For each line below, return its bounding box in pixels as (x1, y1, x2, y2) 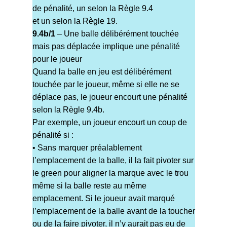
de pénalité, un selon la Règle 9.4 (32, 4, 153, 13)
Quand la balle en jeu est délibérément (32, 67, 171, 77)
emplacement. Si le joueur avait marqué (32, 194, 175, 203)
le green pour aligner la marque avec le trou (32, 169, 188, 178)
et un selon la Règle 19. (32, 17, 118, 26)
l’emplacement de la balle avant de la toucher (32, 207, 195, 216)
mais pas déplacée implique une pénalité (32, 42, 180, 51)
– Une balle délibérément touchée (55, 29, 179, 39)
